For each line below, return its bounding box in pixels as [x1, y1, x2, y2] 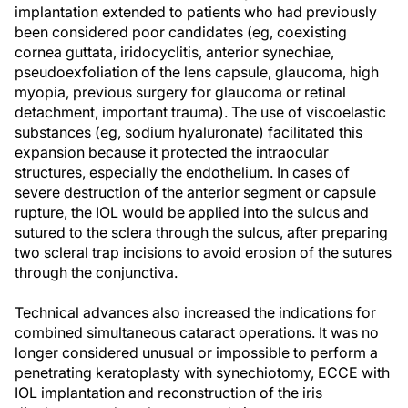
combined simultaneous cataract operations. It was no [15, 323, 379, 342]
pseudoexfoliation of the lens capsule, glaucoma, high [15, 63, 379, 81]
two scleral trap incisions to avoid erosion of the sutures [15, 243, 392, 261]
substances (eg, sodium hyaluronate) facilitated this [15, 123, 362, 141]
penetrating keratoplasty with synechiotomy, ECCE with [15, 363, 390, 382]
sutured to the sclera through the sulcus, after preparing [15, 223, 388, 241]
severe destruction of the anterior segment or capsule [15, 183, 376, 201]
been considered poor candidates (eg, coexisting [15, 23, 347, 41]
